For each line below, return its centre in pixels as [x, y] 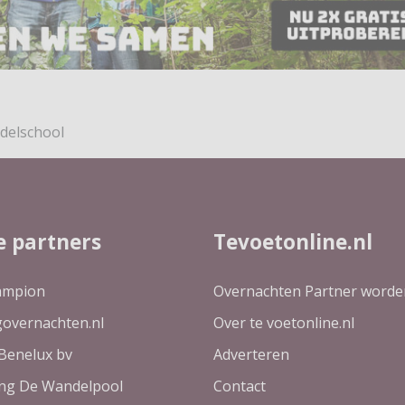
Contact [240, 386]
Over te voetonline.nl [284, 323]
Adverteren [251, 355]
